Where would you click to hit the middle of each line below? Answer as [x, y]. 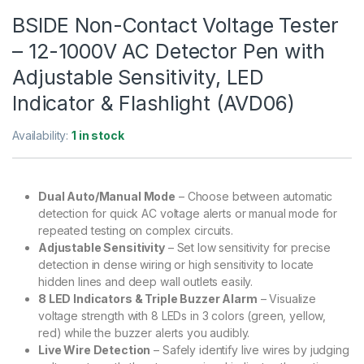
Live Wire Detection [95, 350]
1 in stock [98, 136]
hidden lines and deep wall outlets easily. [146, 282]
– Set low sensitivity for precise [248, 248]
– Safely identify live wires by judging [250, 350]
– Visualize [287, 299]
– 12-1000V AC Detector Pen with [169, 52]
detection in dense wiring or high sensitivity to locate [176, 265]
